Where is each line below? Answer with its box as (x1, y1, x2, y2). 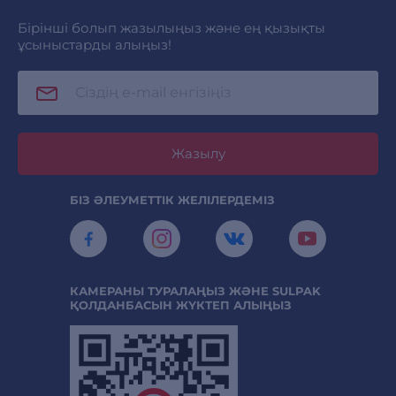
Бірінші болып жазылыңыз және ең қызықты (18, 19, 325, 36)
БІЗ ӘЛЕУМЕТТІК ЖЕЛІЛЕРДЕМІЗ (70, 193, 275, 207)
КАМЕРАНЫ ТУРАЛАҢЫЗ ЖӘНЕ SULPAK (70, 284, 321, 298)
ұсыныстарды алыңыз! (18, 36, 171, 53)
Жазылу (171, 145, 225, 162)
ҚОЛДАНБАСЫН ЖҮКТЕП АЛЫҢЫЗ (70, 298, 292, 312)
